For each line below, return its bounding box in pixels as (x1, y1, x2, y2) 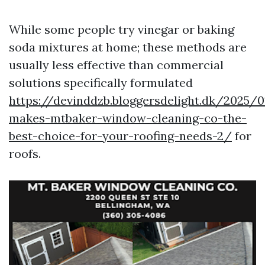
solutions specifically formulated (9, 75, 193, 90)
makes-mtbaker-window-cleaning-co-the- (9, 111, 247, 125)
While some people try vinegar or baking (9, 22, 234, 37)
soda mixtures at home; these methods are (9, 40, 247, 54)
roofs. (9, 146, 41, 161)
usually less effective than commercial (9, 57, 224, 72)
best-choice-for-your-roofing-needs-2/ (9, 128, 232, 143)
